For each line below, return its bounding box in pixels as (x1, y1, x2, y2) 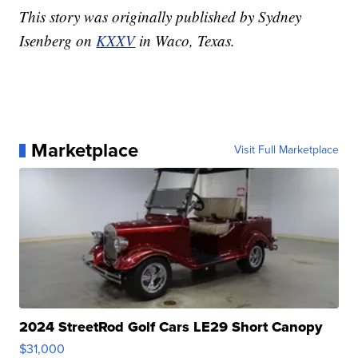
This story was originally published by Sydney (19, 6, 302, 27)
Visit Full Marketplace (233, 141, 339, 159)
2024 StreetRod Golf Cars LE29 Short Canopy (19, 316, 323, 338)
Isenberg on (19, 30, 97, 51)
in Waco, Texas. (139, 30, 236, 51)
